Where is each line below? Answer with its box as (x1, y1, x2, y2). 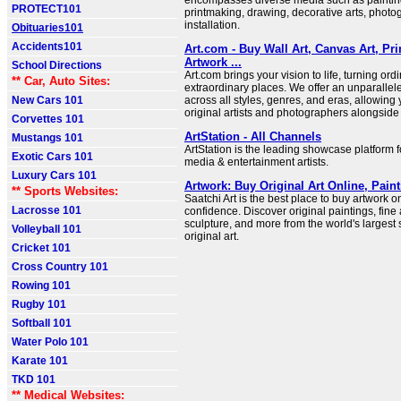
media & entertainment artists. (184, 156, 328, 168)
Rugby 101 (12, 298, 66, 311)
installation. (184, 19, 240, 31)
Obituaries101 (12, 21, 83, 34)
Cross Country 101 (12, 260, 108, 273)
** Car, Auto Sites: (12, 74, 110, 88)
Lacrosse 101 (12, 204, 81, 217)
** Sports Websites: (12, 184, 118, 198)
